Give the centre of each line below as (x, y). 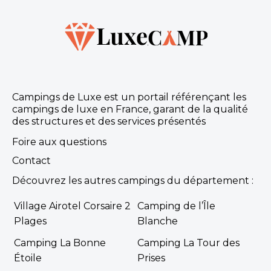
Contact (31, 161)
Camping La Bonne (60, 243)
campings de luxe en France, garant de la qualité (130, 109)
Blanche (158, 221)
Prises (151, 258)
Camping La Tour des (188, 243)
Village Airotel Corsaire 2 (72, 206)
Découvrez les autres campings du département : (132, 181)
